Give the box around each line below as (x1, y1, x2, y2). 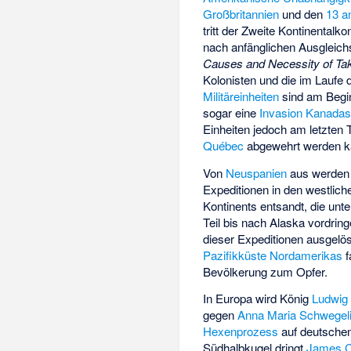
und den (279, 5, 327, 23)
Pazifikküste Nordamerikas (203, 246, 343, 263)
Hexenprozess (203, 323, 279, 340)
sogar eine (203, 104, 260, 121)
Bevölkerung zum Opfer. (203, 262, 328, 280)
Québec (203, 137, 244, 154)
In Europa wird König (203, 290, 313, 307)
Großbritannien (203, 5, 280, 23)
